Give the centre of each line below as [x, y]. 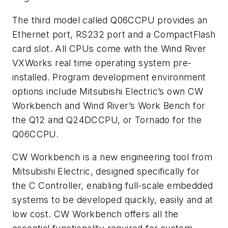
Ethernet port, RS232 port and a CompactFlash [114, 34]
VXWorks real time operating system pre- [102, 63]
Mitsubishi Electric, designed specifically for [106, 172]
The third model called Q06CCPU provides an [110, 20]
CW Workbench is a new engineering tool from [112, 157]
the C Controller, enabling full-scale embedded [113, 186]
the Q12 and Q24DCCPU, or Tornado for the [107, 120]
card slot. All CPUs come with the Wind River [109, 48]
